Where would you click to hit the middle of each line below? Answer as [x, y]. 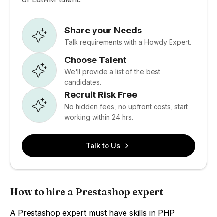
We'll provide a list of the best [112, 71]
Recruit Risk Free [101, 94]
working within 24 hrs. [99, 117]
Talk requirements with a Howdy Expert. [128, 42]
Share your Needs [103, 30]
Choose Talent [95, 60]
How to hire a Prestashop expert [86, 192]
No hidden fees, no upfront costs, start [126, 106]
